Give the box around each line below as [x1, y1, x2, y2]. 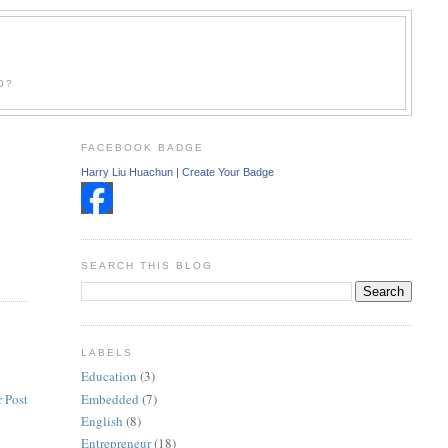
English [80, 411, 123, 430]
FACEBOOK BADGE [80, 141, 204, 153]
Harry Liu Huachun [80, 166, 173, 179]
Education [80, 367, 137, 386]
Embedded [80, 389, 139, 408]
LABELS [80, 346, 133, 358]
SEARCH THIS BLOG [80, 260, 213, 272]
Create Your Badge [181, 166, 274, 179]
